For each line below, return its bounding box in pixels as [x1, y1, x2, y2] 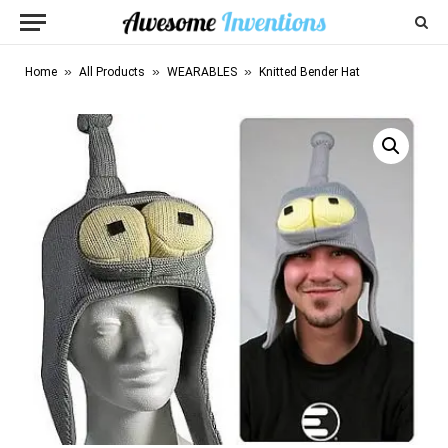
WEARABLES [167, 65, 237, 79]
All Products [79, 65, 145, 79]
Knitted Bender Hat [259, 65, 360, 79]
